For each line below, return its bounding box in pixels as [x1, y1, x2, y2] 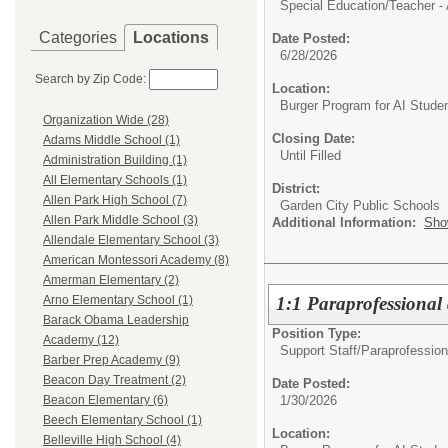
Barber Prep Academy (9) [43, 353, 180, 368]
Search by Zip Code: [35, 72, 146, 86]
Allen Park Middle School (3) [43, 213, 198, 228]
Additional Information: [272, 215, 424, 230]
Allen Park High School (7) [43, 193, 187, 208]
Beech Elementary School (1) [43, 413, 202, 428]
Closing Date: [272, 131, 355, 146]
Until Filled [280, 148, 341, 163]
